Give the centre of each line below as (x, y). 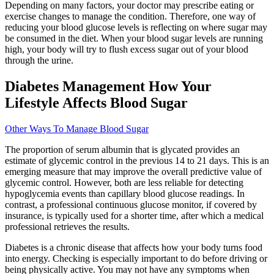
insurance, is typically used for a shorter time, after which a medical (134, 215)
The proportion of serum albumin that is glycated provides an (122, 149)
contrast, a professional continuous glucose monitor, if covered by (131, 204)
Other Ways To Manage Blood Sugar (77, 128)
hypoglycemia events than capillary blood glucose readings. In (125, 193)
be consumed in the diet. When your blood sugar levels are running (134, 38)
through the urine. (39, 60)
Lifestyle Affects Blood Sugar (96, 102)
